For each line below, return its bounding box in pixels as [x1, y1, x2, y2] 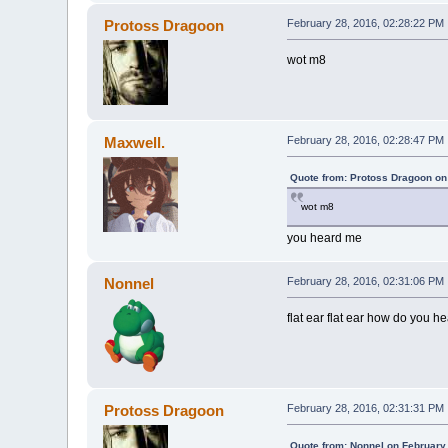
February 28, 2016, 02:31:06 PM [286, 275, 444, 288]
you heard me [286, 231, 362, 246]
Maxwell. [103, 134, 165, 152]
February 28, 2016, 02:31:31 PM [286, 402, 444, 415]
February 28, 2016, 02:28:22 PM [286, 17, 444, 30]
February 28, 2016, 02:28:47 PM [286, 134, 444, 147]
